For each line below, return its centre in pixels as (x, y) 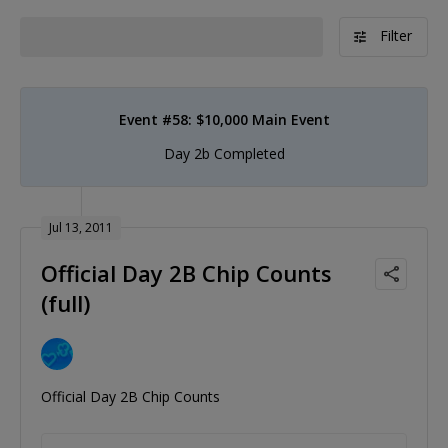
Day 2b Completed (224, 153)
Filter (396, 35)
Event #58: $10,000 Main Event (224, 119)
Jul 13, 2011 (81, 227)
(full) (65, 302)
